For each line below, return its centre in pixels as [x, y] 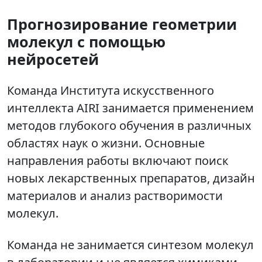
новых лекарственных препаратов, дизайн [131, 178]
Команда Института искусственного [111, 91]
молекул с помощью [86, 42]
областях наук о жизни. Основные [106, 143]
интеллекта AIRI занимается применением [130, 108]
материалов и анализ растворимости [115, 196]
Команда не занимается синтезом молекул [130, 245]
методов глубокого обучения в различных [129, 126]
